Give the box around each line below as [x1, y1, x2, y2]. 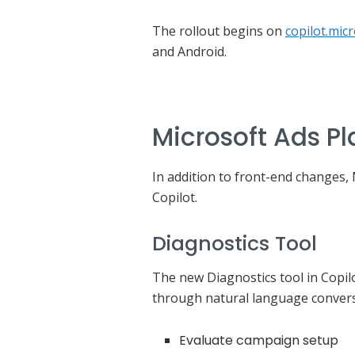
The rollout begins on [152, 22, 285, 40]
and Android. [152, 43, 227, 60]
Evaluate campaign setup [179, 331, 339, 350]
